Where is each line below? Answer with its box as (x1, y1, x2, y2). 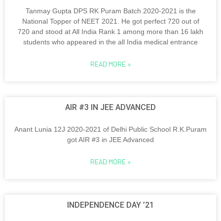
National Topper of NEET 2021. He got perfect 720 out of (22, 17, 199, 25)
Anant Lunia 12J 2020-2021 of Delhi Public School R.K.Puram (14, 125, 207, 133)
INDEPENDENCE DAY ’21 (67, 200, 154, 210)
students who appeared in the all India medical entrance (23, 38, 198, 46)
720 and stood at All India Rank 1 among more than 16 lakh (18, 28, 203, 36)
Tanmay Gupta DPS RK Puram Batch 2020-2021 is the (25, 7, 196, 15)
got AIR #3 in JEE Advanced (67, 136, 154, 144)
